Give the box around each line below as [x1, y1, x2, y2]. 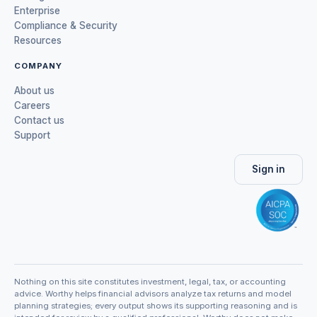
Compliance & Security [14, 20, 117, 31]
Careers [14, 100, 50, 111]
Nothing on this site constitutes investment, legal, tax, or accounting [14, 277, 286, 287]
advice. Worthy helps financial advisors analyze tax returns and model [14, 289, 292, 299]
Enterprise [14, 5, 60, 16]
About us [14, 85, 54, 96]
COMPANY [14, 61, 62, 71]
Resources [14, 35, 62, 46]
